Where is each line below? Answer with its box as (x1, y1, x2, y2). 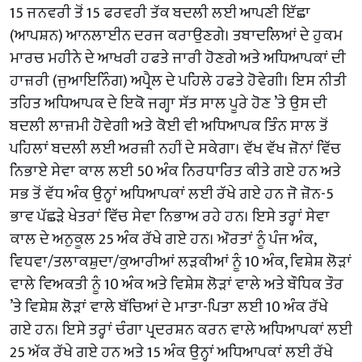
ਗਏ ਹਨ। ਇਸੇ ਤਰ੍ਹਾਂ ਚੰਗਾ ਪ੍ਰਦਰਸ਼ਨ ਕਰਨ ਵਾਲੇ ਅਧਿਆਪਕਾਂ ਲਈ (10, 316, 352, 344)
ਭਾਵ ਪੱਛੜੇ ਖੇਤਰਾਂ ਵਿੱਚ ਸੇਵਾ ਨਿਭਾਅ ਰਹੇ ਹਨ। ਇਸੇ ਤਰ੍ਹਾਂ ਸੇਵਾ (10, 203, 330, 231)
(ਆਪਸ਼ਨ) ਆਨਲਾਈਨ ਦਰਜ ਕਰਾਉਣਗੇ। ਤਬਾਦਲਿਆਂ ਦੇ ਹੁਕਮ (10, 22, 343, 50)
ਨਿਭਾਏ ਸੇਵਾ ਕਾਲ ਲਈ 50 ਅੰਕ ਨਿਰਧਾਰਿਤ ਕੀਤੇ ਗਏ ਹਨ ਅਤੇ (10, 158, 341, 186)
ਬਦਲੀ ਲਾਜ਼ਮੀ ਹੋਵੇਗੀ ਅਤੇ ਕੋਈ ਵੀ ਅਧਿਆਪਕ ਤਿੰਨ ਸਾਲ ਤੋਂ (10, 112, 328, 141)
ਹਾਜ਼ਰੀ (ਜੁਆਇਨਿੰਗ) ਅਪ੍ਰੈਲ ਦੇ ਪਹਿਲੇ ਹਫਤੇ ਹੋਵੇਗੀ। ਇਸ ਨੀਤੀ (10, 67, 347, 95)
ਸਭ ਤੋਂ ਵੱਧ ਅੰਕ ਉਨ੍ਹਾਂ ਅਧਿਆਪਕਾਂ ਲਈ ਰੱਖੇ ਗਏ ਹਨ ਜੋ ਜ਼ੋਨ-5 (10, 180, 334, 208)
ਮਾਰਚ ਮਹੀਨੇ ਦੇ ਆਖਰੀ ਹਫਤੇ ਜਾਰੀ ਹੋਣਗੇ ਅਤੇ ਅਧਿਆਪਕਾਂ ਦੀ (10, 44, 346, 73)
